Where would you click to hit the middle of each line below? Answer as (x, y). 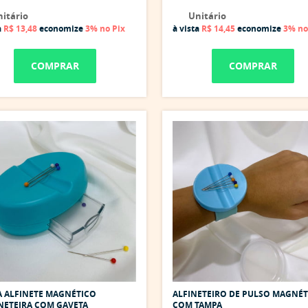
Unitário (206, 15)
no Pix (112, 28)
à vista (187, 28)
